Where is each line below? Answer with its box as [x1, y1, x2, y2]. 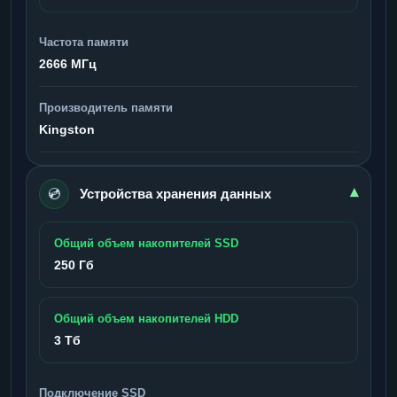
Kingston [39, 121, 95, 136]
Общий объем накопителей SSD [54, 236, 238, 250]
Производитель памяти [39, 100, 173, 114]
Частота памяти [39, 35, 128, 49]
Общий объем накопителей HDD [54, 311, 238, 325]
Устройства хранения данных [80, 185, 271, 201]
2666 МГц [39, 56, 97, 71]
